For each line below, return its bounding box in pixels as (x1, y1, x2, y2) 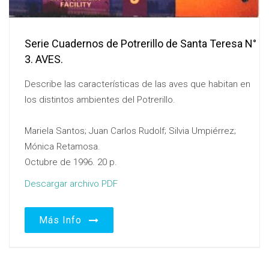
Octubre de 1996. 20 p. (25, 157, 117, 168)
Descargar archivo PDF (25, 178, 118, 189)
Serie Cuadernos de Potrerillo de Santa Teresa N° (25, 37, 256, 50)
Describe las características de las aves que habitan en (25, 79, 250, 89)
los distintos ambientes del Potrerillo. (25, 94, 175, 105)
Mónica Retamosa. (25, 141, 100, 152)
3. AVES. (25, 53, 63, 65)
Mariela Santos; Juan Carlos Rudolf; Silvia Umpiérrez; (25, 125, 236, 136)
